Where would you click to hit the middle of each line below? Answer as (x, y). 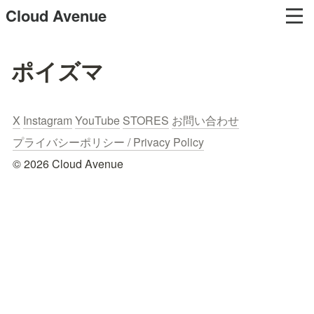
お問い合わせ (205, 120)
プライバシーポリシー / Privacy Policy (108, 142)
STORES (146, 120)
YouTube (97, 120)
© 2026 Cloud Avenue (68, 164)
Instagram (48, 120)
